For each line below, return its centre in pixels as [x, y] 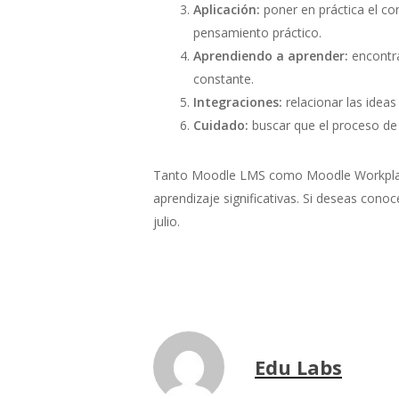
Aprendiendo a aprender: [273, 56]
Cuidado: [221, 125]
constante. [225, 79]
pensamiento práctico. [259, 33]
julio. [167, 221]
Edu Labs [298, 366]
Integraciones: [238, 102]
